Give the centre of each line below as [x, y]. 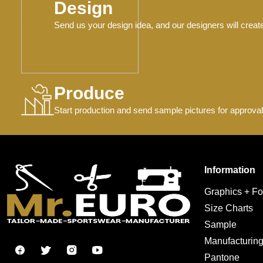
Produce [89, 93]
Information [230, 170]
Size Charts [229, 208]
